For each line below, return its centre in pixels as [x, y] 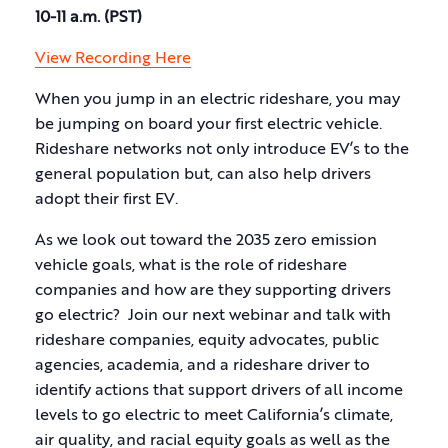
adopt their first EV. [106, 200]
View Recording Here [113, 59]
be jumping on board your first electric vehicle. [210, 125]
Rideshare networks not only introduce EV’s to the [222, 150]
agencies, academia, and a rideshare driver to [202, 366]
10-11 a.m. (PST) [88, 18]
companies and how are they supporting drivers [213, 291]
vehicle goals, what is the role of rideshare [191, 266]
